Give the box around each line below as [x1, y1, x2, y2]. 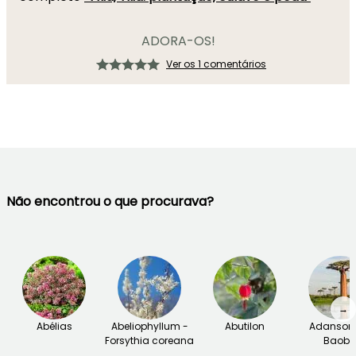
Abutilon [225, 319, 265, 333]
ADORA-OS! [141, 32, 215, 50]
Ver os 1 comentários [166, 57, 266, 71]
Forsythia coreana [105, 334, 194, 347]
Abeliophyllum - [110, 319, 188, 333]
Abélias [36, 319, 72, 333]
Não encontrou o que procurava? [6, 192, 214, 211]
